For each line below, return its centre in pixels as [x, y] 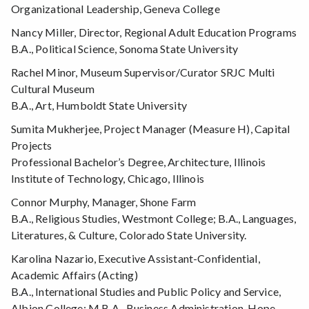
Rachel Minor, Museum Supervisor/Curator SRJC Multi [143, 72]
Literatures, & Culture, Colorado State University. [129, 235]
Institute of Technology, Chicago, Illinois [108, 179]
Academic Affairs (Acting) [74, 275]
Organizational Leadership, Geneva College [116, 9]
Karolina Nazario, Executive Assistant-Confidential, [136, 259]
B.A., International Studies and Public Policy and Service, [146, 292]
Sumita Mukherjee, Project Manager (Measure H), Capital [151, 129]
